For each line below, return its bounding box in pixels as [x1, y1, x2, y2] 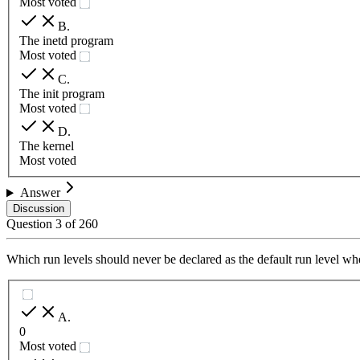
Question [6, 217, 55, 231]
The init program [19, 86, 104, 100]
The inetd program [19, 33, 113, 47]
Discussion [13, 202, 64, 215]
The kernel [19, 139, 74, 153]
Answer [19, 186, 60, 200]
